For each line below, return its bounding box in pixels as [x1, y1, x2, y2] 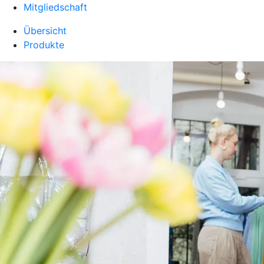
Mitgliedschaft [24, 1, 87, 13]
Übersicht [24, 25, 67, 37]
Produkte [24, 39, 64, 51]
